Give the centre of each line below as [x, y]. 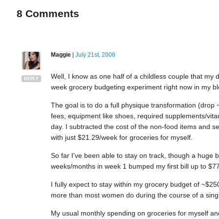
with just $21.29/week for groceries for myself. [121, 138]
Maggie [61, 55]
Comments [51, 14]
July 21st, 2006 [95, 55]
